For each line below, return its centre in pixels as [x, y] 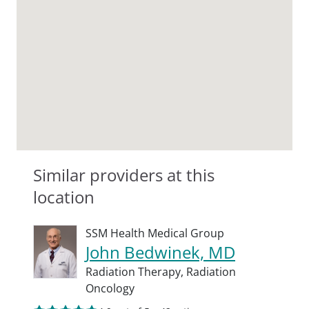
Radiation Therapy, [136, 272]
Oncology [110, 288]
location [64, 197]
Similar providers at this [124, 175]
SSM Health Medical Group [155, 233]
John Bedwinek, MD [160, 252]
